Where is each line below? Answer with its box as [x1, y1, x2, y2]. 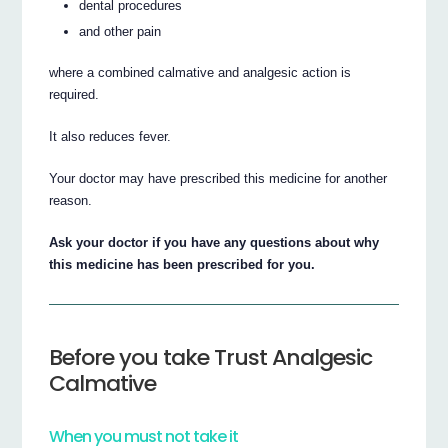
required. [49, 86, 100, 102]
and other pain [79, 24, 162, 40]
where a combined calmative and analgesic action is [49, 64, 352, 80]
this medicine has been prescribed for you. [49, 256, 316, 272]
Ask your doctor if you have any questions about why [49, 234, 380, 250]
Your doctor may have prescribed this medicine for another [49, 170, 388, 186]
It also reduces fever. [49, 128, 172, 144]
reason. [49, 192, 93, 208]
